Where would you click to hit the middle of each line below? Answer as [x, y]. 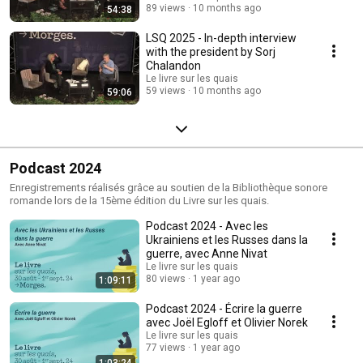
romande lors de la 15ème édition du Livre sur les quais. [139, 200]
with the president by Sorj [211, 51]
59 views [166, 90]
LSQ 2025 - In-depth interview [221, 38]
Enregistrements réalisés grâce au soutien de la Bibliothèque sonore [169, 187]
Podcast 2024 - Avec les [207, 226]
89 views [166, 8]
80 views [166, 278]
